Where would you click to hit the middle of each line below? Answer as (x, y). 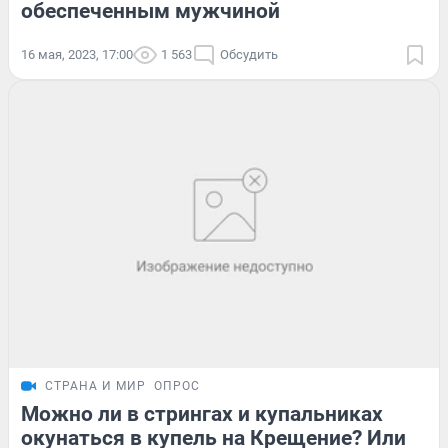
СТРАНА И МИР (95, 386)
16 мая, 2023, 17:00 (77, 55)
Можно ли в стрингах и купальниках (202, 414)
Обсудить (249, 55)
